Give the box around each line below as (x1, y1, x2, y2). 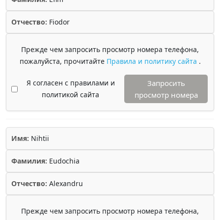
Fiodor (47, 17, 70, 27)
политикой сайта (42, 90, 99, 99)
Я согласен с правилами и (26, 78, 115, 87)
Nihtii (29, 134, 49, 143)
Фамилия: (11, 156, 47, 165)
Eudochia (47, 156, 80, 165)
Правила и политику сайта (106, 56, 199, 66)
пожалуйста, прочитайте (19, 56, 107, 66)
